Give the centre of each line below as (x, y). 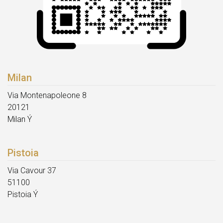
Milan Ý (20, 119)
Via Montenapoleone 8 (47, 96)
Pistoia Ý (23, 195)
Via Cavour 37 (32, 171)
